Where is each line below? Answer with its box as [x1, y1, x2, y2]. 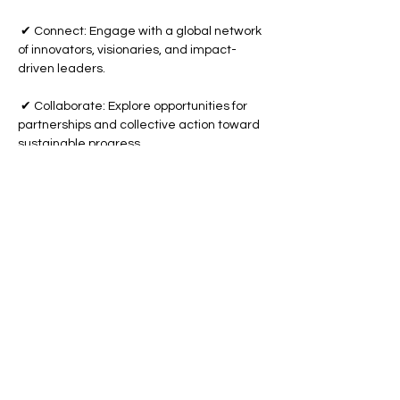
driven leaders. [18, 62, 105, 75]
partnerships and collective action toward [18, 119, 262, 131]
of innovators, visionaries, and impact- [18, 44, 237, 56]
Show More [204, 185, 268, 197]
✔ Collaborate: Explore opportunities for [18, 100, 250, 112]
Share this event [143, 232, 268, 254]
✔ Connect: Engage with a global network [18, 25, 264, 37]
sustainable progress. [18, 137, 143, 150]
